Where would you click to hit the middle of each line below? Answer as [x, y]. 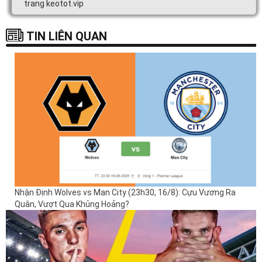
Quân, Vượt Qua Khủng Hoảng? [72, 204]
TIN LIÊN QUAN [67, 36]
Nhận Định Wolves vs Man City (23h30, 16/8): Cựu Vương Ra [125, 192]
